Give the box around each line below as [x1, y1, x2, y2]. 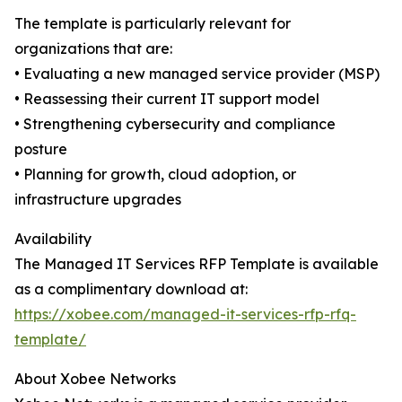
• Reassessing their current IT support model [14, 90, 319, 109]
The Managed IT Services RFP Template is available [14, 255, 379, 274]
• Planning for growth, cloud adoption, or [14, 165, 296, 184]
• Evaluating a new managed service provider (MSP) [14, 65, 380, 83]
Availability [14, 230, 92, 249]
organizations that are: [14, 39, 172, 58]
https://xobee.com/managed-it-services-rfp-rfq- [14, 305, 356, 324]
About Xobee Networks [14, 370, 176, 389]
